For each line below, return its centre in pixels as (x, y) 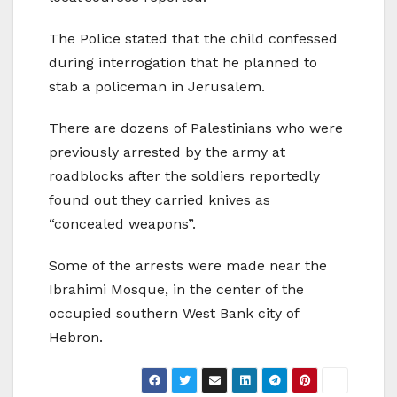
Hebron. (76, 338)
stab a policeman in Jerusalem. (157, 87)
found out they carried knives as (160, 200)
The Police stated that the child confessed (193, 39)
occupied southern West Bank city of (174, 314)
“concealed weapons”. (122, 224)
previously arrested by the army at (167, 152)
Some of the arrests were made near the (188, 266)
